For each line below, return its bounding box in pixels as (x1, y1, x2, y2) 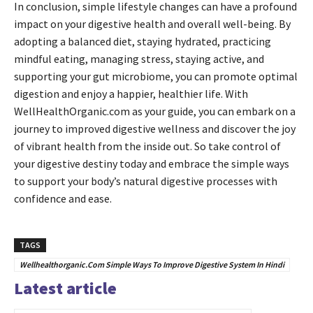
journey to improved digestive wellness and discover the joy (14, 122, 296, 136)
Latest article (14, 277, 117, 300)
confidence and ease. (14, 191, 112, 206)
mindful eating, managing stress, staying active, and (14, 52, 264, 66)
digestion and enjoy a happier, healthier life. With (14, 87, 248, 101)
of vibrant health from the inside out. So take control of (14, 139, 281, 154)
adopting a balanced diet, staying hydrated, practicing (14, 34, 271, 49)
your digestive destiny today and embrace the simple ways (14, 156, 289, 171)
